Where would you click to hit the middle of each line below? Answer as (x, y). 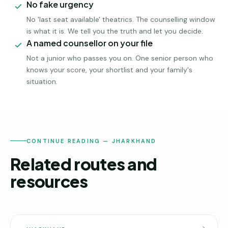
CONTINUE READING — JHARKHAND (92, 141)
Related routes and (84, 164)
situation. (42, 81)
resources (49, 181)
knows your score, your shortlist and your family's (109, 70)
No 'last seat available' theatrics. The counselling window (121, 19)
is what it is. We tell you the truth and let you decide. (115, 31)
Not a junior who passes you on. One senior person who (120, 58)
